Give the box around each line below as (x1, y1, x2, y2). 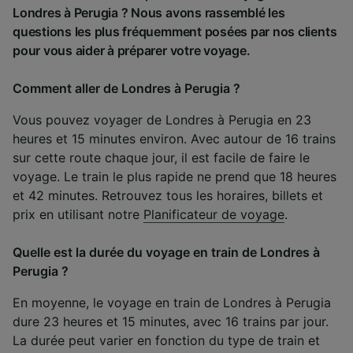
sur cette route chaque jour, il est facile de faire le (13, 149, 310, 165)
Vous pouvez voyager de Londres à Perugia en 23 (13, 111, 311, 128)
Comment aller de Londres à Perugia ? (13, 80, 240, 96)
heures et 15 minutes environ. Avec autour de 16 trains (13, 130, 336, 147)
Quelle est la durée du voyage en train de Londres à (13, 243, 320, 260)
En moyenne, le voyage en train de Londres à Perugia (13, 294, 331, 310)
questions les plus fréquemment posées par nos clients (13, 23, 337, 39)
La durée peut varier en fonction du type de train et (13, 332, 320, 348)
